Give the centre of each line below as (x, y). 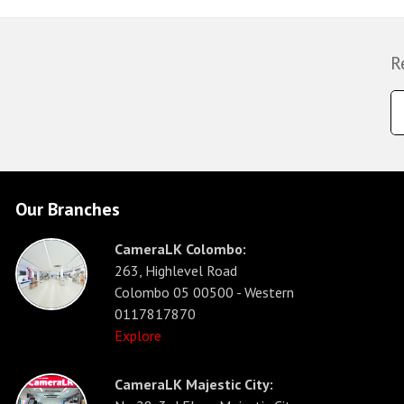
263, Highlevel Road (176, 271)
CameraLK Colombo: (180, 249)
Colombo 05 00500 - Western (204, 292)
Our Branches (68, 209)
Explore (138, 335)
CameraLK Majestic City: (194, 384)
